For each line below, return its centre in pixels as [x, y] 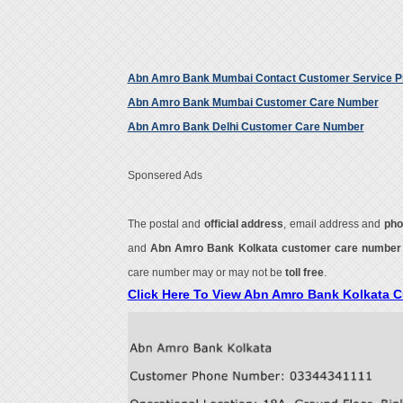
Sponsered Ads [165, 175]
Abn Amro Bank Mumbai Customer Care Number [253, 103]
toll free [304, 273]
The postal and [166, 224]
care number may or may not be [206, 273]
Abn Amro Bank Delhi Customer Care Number [246, 127]
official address [244, 224]
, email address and [334, 224]
